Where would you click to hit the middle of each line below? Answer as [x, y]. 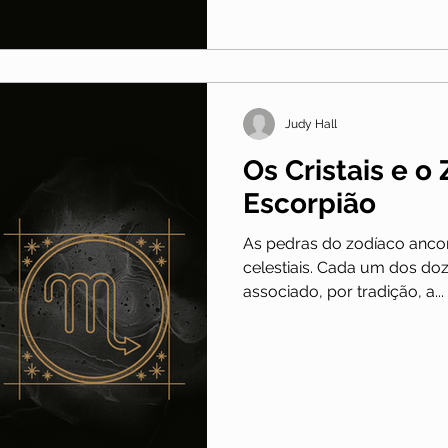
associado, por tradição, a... [343, 292]
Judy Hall [311, 124]
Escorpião [309, 204]
